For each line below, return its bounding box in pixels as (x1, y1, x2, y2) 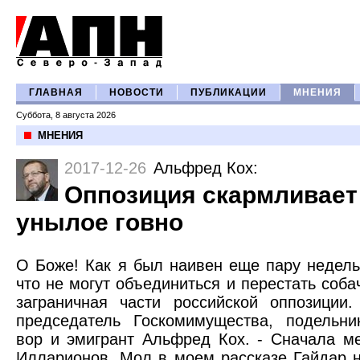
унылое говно (16, 209, 183, 235)
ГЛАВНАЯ (29, 88, 83, 97)
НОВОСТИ (109, 88, 164, 97)
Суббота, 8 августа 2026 (16, 110, 116, 120)
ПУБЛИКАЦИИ (190, 88, 267, 97)
